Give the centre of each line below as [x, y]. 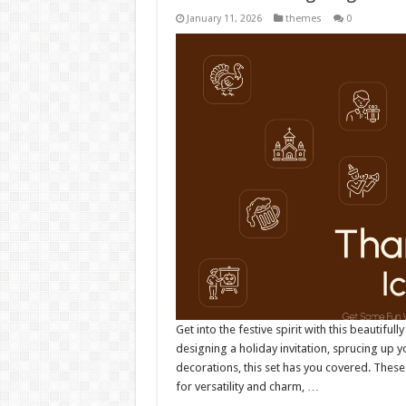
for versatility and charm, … [247, 387]
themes [303, 19]
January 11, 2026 [224, 19]
